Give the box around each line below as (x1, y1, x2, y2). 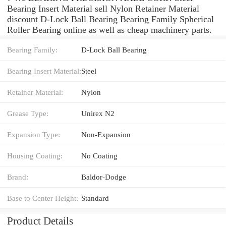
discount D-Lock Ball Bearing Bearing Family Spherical (7, 14, 214, 24)
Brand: (7, 172, 28, 181)
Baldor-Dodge (81, 172, 126, 181)
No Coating (81, 151, 118, 160)
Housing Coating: (7, 151, 63, 160)
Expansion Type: (7, 130, 60, 139)
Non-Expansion (81, 130, 131, 139)
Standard (81, 193, 109, 202)
